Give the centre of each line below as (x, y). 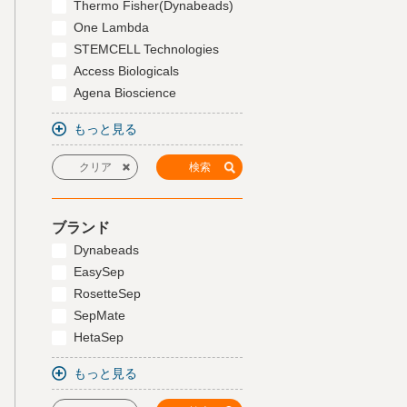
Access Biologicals (126, 71)
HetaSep (99, 337)
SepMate (99, 315)
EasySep (99, 272)
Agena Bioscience (125, 93)
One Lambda (111, 27)
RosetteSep (107, 293)
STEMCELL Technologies (146, 49)
